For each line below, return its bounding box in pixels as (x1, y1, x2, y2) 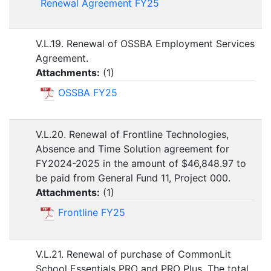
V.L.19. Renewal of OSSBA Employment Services (36, 38, 255, 50)
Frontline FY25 (58, 206, 125, 219)
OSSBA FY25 (58, 87, 117, 99)
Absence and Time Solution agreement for (36, 143, 229, 155)
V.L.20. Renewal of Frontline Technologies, (36, 128, 229, 141)
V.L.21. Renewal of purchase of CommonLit (36, 248, 231, 261)
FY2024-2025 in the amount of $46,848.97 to (36, 157, 246, 170)
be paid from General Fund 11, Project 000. (36, 172, 230, 184)
